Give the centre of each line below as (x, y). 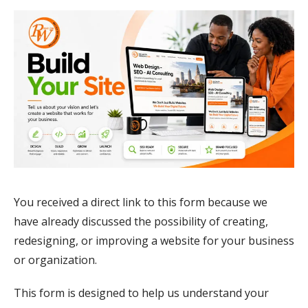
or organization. (55, 260)
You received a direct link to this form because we (141, 202)
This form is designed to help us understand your (141, 293)
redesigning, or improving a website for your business (154, 241)
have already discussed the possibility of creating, (141, 222)
